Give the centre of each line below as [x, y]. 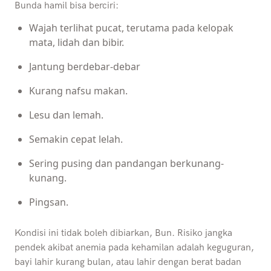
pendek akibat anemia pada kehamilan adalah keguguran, [134, 248]
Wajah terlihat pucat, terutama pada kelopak [131, 28]
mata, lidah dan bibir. [77, 43]
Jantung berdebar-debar [85, 67]
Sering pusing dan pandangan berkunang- [126, 164]
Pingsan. [49, 202]
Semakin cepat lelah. [76, 139]
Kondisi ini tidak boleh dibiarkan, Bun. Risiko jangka [123, 233]
